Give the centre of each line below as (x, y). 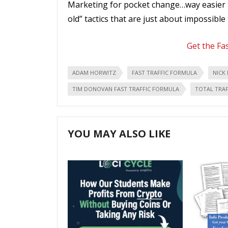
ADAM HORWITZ (94, 73)
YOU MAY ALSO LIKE (119, 134)
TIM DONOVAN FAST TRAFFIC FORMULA (126, 89)
